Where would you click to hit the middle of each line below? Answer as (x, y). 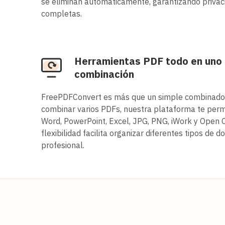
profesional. (63, 145)
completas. (62, 13)
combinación (104, 74)
